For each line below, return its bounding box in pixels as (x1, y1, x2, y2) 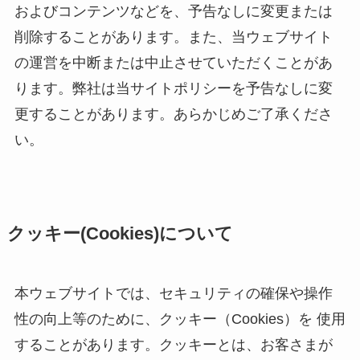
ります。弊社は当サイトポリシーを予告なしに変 (14, 80, 333, 97)
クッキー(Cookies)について (6, 224, 233, 244)
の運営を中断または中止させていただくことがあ (14, 55, 333, 72)
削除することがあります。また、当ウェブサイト (14, 29, 333, 46)
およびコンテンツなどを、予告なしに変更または (14, 3, 333, 20)
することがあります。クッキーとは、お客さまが (14, 337, 333, 354)
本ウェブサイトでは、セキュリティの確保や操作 (14, 285, 333, 302)
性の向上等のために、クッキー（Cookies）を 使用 (14, 311, 346, 328)
